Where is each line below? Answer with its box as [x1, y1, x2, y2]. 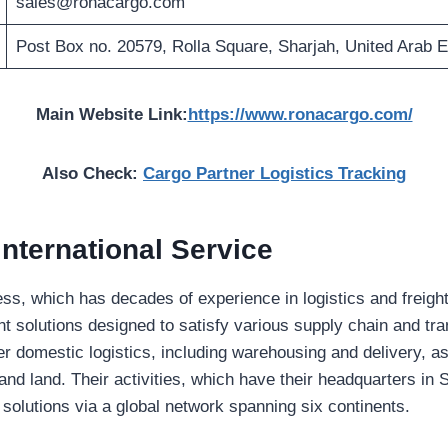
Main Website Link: [35, 105, 188, 125]
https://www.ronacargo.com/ [187, 105, 413, 125]
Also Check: [42, 164, 143, 184]
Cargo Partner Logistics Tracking [143, 164, 406, 184]
